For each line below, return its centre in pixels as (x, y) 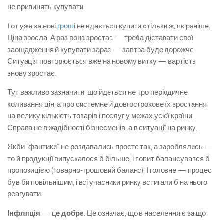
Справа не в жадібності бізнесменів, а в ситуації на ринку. (102, 128)
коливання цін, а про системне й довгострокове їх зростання (107, 104)
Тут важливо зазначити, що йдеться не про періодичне (97, 92)
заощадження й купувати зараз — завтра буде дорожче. (101, 50)
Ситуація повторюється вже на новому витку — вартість (102, 61)
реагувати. (25, 194)
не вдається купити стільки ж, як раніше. (143, 26)
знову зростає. (32, 73)
